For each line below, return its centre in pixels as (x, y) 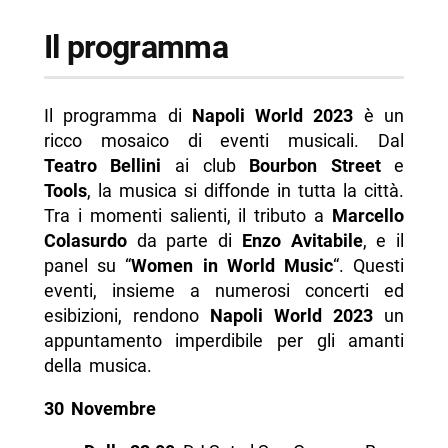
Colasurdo (85, 241)
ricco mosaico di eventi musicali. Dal (224, 141)
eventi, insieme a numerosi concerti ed (224, 291)
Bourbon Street (315, 166)
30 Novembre (99, 409)
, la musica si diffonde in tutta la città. (245, 191)
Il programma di (117, 116)
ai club (205, 166)
